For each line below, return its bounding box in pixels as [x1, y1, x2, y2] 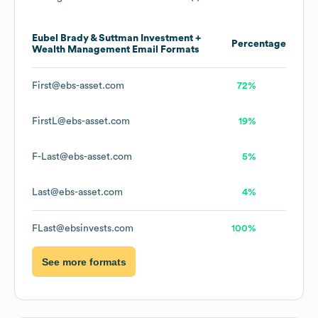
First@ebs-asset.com [32, 81, 124, 92]
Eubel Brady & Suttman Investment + [32, 33, 201, 44]
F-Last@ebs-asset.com [32, 152, 132, 163]
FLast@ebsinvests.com [32, 224, 133, 234]
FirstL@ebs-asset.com [32, 116, 130, 127]
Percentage [231, 39, 286, 50]
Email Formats [130, 45, 199, 55]
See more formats [41, 256, 126, 268]
